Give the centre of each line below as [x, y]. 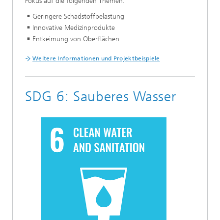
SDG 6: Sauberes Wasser [101, 97]
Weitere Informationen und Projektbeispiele [96, 59]
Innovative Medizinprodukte [74, 27]
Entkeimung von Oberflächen [76, 39]
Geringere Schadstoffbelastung [78, 16]
